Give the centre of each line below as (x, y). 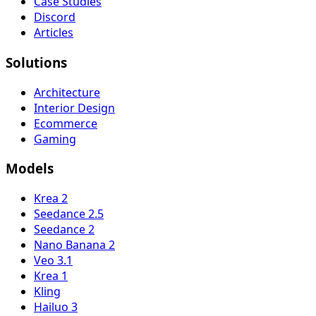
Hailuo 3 (56, 307)
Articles (54, 33)
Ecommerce (66, 123)
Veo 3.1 (53, 260)
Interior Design (74, 108)
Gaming (55, 139)
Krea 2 (51, 198)
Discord (55, 17)
